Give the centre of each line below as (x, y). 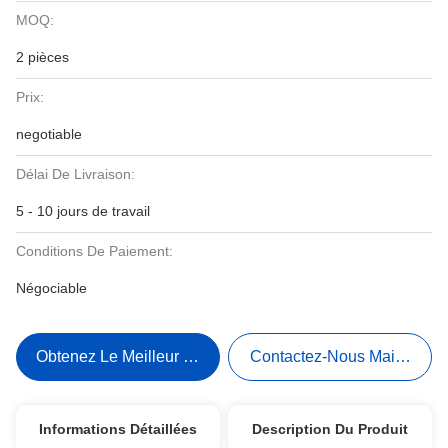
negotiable (49, 134)
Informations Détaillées (117, 429)
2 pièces (42, 57)
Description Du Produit (330, 429)
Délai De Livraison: (75, 174)
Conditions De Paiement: (94, 251)
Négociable (51, 288)
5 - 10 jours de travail (83, 211)
